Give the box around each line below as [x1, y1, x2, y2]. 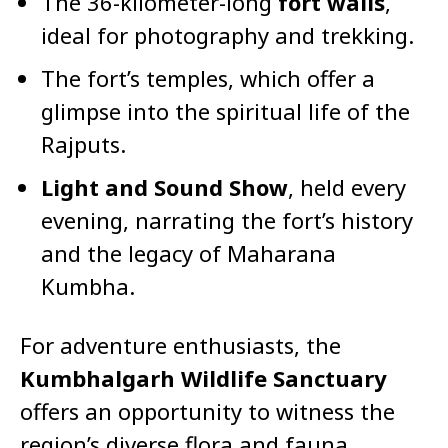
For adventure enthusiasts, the [20, 330, 341, 361]
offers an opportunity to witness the [20, 396, 395, 427]
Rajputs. [41, 129, 126, 160]
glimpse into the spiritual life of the [41, 96, 410, 127]
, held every [288, 172, 406, 203]
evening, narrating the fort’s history [41, 205, 413, 236]
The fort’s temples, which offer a [41, 63, 375, 94]
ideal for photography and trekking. [41, 20, 414, 51]
